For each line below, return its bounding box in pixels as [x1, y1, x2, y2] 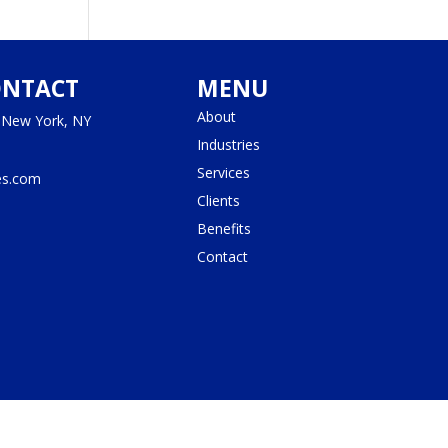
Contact [196, 246, 248, 266]
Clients [196, 190, 240, 210]
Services [196, 162, 250, 182]
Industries [196, 134, 260, 154]
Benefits [196, 218, 251, 238]
